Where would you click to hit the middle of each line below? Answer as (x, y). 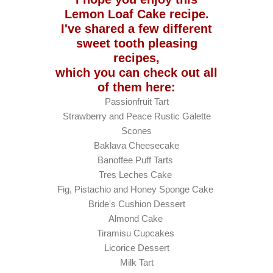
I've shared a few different (136, 28)
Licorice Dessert (136, 247)
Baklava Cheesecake (136, 145)
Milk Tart (136, 262)
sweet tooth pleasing (136, 43)
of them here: (136, 87)
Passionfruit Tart (136, 101)
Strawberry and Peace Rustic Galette (136, 116)
